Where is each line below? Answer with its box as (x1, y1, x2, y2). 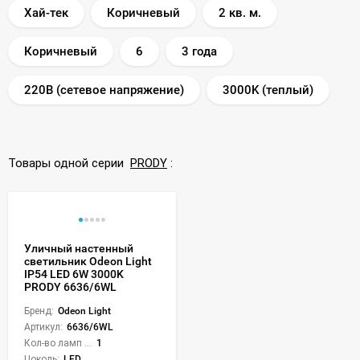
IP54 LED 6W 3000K (24, 267, 124, 280)
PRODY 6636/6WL (24, 280, 117, 293)
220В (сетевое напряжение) (24, 82, 184, 97)
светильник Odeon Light (24, 254, 152, 268)
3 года (182, 43, 217, 59)
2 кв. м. (219, 5, 261, 20)
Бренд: (24, 305, 54, 317)
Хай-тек (24, 5, 68, 20)
